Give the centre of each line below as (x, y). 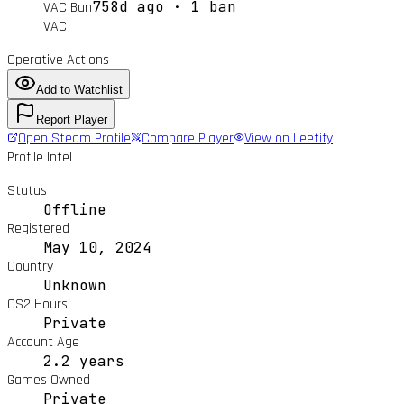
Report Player (72, 119)
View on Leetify (289, 138)
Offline (75, 209)
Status (27, 190)
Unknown (75, 285)
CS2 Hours (37, 304)
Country (30, 266)
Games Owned (49, 380)
